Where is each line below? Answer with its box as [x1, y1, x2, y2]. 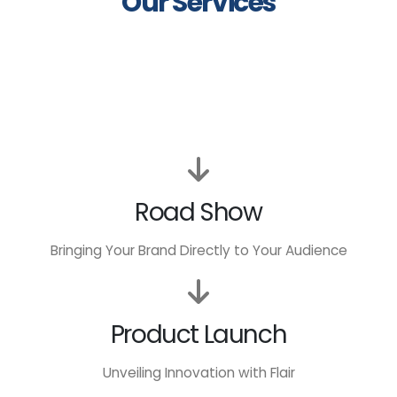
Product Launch [110, 317, 287, 353]
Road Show [135, 195, 262, 230]
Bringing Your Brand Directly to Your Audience [50, 241, 347, 261]
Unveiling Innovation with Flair [102, 362, 295, 382]
